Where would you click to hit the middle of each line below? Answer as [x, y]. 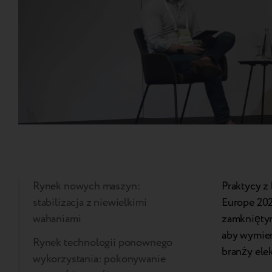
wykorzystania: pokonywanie [99, 259]
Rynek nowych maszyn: [87, 186]
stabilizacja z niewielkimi [90, 203]
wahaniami [57, 219]
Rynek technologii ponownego [103, 243]
